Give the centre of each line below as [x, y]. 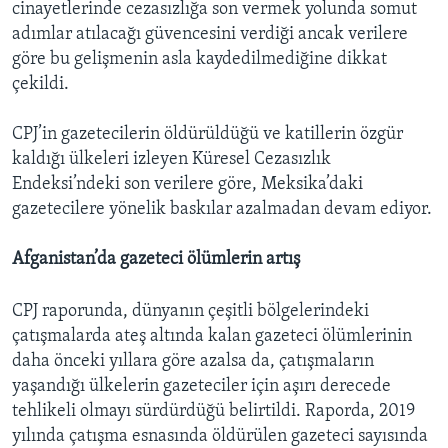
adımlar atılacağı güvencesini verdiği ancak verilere [210, 34]
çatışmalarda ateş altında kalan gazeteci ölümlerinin [212, 336]
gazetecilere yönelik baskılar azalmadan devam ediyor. [222, 209]
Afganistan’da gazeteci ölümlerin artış [156, 259]
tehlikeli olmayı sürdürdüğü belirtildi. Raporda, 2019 [213, 411]
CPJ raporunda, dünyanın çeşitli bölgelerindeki [190, 311]
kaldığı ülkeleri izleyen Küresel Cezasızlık [171, 159]
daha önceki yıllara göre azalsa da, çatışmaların [193, 361]
